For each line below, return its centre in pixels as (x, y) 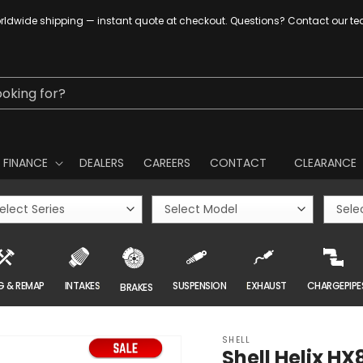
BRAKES (137, 287)
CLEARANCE (325, 163)
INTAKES (82, 285)
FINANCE (25, 163)
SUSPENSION (200, 285)
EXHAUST (267, 285)
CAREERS (167, 163)
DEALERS (101, 163)
